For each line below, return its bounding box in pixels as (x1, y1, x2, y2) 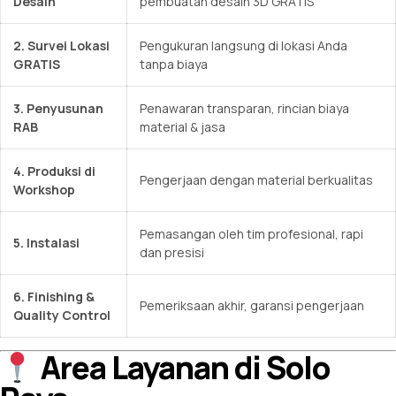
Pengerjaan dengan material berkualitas (140, 171, 373, 188)
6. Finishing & (13, 287, 95, 305)
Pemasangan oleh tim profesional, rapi (140, 225, 363, 242)
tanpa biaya (140, 55, 210, 72)
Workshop (13, 180, 75, 198)
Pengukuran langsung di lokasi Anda (140, 36, 347, 54)
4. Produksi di (13, 162, 95, 179)
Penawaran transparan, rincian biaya (140, 99, 349, 117)
